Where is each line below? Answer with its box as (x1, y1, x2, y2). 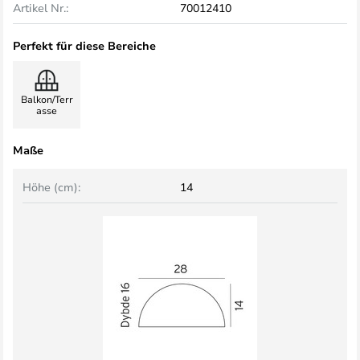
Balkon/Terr (20, 92, 73, 105)
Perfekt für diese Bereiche (13, 38, 156, 53)
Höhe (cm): (22, 179, 80, 194)
